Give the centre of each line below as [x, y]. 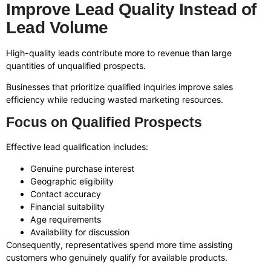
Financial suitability [67, 206]
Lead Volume [57, 27]
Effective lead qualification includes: [77, 147]
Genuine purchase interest [82, 168]
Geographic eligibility [72, 181]
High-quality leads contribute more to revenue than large [119, 53]
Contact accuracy [66, 194]
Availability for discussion [80, 232]
